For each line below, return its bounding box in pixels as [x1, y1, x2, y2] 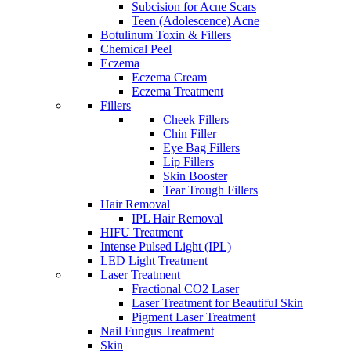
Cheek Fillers [163, 113, 229, 126]
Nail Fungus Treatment [100, 324, 214, 338]
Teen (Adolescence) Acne [132, 14, 259, 27]
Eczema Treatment [132, 85, 223, 98]
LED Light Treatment [100, 254, 208, 267]
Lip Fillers [163, 155, 214, 168]
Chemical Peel [100, 42, 172, 56]
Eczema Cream [132, 71, 207, 84]
